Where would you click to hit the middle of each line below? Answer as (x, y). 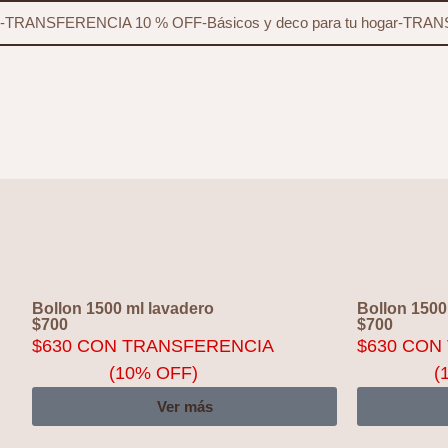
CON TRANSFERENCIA (173, 346)
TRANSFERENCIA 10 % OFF (103, 22)
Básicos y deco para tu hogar (302, 22)
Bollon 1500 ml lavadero (123, 308)
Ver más (184, 406)
